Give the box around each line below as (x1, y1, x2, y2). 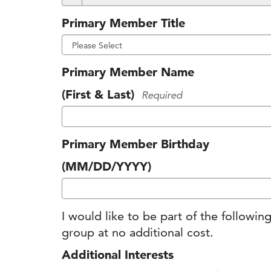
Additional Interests (62, 247, 174, 262)
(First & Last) (62, 87, 134, 102)
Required (141, 88, 182, 102)
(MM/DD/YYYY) (62, 158, 151, 174)
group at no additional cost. (62, 224, 214, 240)
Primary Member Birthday (62, 136, 209, 151)
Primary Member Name (62, 64, 194, 79)
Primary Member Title (62, 15, 185, 30)
